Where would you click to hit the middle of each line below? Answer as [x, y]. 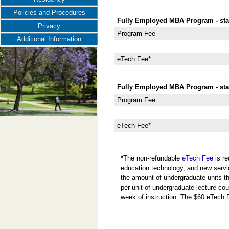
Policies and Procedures [49, 13]
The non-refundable [153, 158]
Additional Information [49, 39]
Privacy [49, 26]
